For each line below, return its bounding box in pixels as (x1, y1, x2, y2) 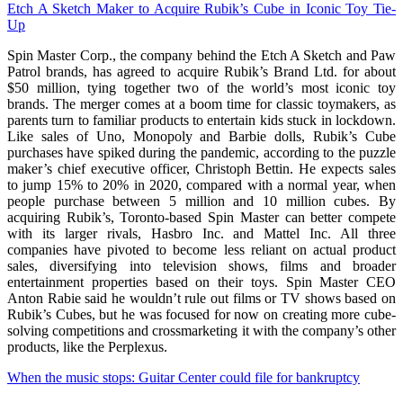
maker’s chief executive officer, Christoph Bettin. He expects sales (7, 161, 396, 177)
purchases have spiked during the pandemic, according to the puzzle (7, 145, 396, 161)
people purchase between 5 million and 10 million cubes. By (7, 193, 396, 210)
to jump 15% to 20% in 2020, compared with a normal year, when (7, 177, 396, 193)
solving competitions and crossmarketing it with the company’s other (7, 323, 396, 339)
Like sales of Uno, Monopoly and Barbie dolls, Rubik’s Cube (7, 129, 396, 145)
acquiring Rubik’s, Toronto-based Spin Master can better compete (7, 210, 396, 226)
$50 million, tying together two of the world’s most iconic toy (7, 80, 396, 96)
